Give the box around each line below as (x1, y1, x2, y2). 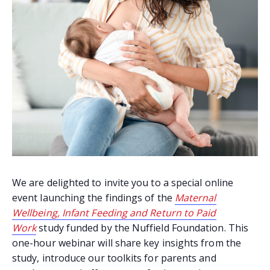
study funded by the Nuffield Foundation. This (36, 221, 249, 234)
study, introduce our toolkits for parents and (12, 251, 216, 265)
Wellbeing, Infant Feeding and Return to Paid (12, 206, 216, 219)
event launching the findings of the (12, 190, 175, 204)
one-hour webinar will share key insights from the (12, 236, 241, 250)
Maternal (174, 190, 216, 204)
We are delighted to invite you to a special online (12, 175, 233, 189)
